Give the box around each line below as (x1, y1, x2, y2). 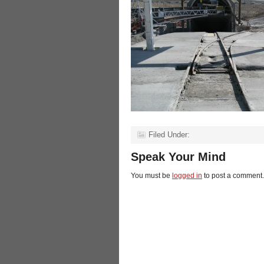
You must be (131, 171, 172, 180)
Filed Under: (148, 130, 190, 139)
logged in (172, 171, 202, 180)
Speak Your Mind (131, 150, 226, 163)
